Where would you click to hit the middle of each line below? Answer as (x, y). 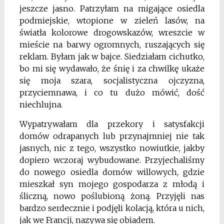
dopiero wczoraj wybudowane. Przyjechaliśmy (112, 160)
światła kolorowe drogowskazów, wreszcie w (112, 33)
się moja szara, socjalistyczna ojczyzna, (112, 81)
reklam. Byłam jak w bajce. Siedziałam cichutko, (112, 57)
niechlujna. (41, 105)
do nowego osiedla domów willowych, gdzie (112, 172)
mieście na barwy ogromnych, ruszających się (112, 45)
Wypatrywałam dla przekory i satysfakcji (112, 124)
